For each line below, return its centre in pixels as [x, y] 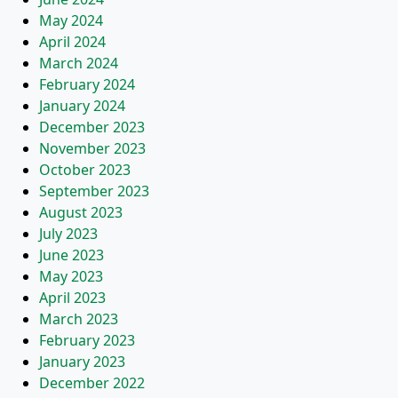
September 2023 [94, 191]
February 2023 [87, 340]
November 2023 [92, 148]
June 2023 [72, 255]
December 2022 [92, 383]
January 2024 [82, 106]
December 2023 [92, 127]
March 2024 [79, 63]
